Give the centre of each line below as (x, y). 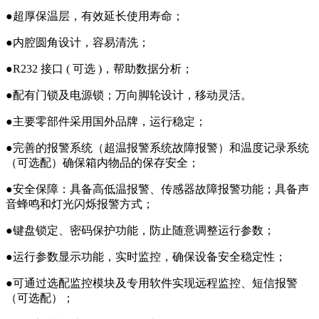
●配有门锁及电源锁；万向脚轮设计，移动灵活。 (129, 95)
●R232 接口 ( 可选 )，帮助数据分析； (101, 68)
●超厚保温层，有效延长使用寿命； (95, 16)
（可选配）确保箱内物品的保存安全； (103, 162)
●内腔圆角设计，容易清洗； (78, 42)
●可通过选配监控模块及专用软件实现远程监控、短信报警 (152, 283)
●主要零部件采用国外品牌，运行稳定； (106, 121)
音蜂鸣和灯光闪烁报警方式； (80, 204)
